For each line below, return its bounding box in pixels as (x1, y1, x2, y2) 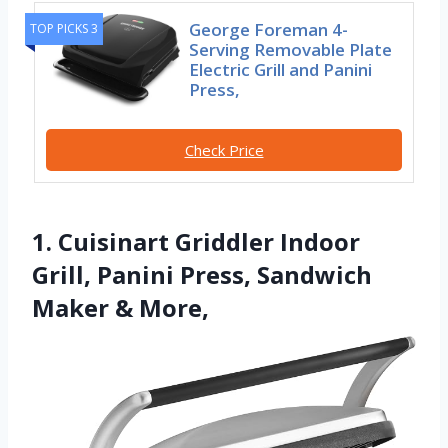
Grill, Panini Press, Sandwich (32, 258, 372, 292)
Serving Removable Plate (189, 38, 393, 62)
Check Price (184, 139, 264, 160)
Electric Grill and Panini (189, 58, 373, 82)
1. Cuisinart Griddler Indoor (32, 225, 360, 259)
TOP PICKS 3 (30, 19, 98, 37)
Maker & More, (32, 291, 209, 325)
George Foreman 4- (189, 18, 349, 42)
